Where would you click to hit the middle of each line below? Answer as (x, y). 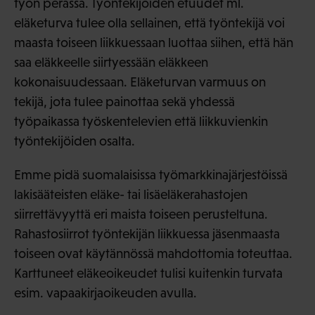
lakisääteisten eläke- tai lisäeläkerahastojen (131, 195)
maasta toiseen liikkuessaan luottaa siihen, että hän (154, 43)
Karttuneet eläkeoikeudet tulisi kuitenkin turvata (148, 274)
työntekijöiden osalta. (75, 141)
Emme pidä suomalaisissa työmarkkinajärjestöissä (151, 175)
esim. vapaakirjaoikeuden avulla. (105, 293)
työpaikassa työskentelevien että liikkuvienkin (141, 122)
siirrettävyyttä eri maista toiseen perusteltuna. (141, 214)
